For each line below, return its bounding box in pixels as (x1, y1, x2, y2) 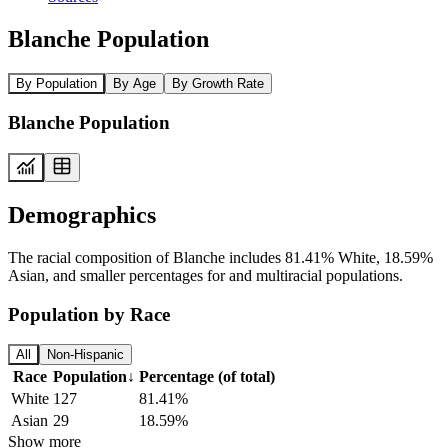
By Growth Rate (172, 75, 264, 91)
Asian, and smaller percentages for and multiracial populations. (8, 266, 403, 284)
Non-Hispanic (47, 347, 124, 363)
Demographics (8, 201, 156, 228)
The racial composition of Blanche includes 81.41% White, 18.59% (8, 248, 433, 266)
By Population (16, 75, 97, 91)
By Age (113, 75, 156, 91)
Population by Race (8, 303, 170, 325)
